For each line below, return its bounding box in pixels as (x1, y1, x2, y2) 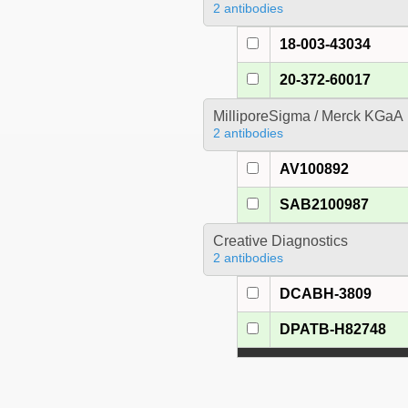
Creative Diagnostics (212, 233, 348, 250)
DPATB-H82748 (280, 321, 387, 338)
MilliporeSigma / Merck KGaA (212, 108, 403, 125)
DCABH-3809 (280, 286, 372, 302)
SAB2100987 (280, 197, 370, 213)
